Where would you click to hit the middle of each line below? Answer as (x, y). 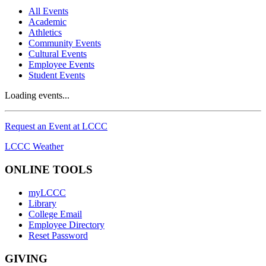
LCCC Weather (34, 147)
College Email (55, 214)
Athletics (45, 33)
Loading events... (37, 96)
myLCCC (47, 192)
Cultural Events (58, 54)
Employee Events (61, 65)
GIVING (26, 258)
